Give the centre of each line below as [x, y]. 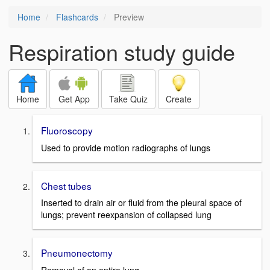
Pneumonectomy [77, 253]
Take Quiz [128, 99]
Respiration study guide [122, 52]
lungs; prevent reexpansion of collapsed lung [126, 215]
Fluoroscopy [67, 130]
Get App [74, 99]
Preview [128, 17]
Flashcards [77, 17]
